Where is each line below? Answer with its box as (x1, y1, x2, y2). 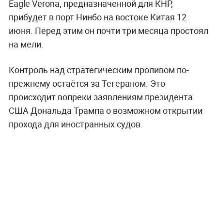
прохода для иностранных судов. (8, 118, 143, 130)
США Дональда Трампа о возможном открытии (8, 104, 202, 116)
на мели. (8, 38, 44, 50)
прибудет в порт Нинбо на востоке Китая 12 (8, 11, 186, 23)
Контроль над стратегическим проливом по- (8, 63, 189, 76)
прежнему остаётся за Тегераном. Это (8, 77, 165, 89)
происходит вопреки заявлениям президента (8, 91, 193, 103)
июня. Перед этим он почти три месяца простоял (8, 24, 208, 36)
